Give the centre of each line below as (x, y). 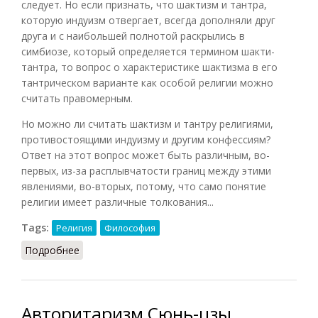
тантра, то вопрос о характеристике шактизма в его (149, 67)
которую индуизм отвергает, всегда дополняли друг (148, 20)
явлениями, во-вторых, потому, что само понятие (144, 186)
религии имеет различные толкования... (117, 202)
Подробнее (52, 250)
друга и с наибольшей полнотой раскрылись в (133, 35)
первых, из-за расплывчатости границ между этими (146, 170)
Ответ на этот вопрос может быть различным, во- (146, 155)
